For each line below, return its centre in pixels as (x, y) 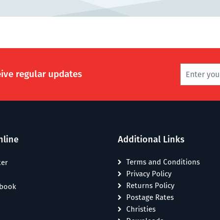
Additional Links (151, 139)
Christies (141, 209)
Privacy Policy (149, 174)
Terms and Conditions (163, 162)
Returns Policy (150, 186)
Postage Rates (150, 197)
